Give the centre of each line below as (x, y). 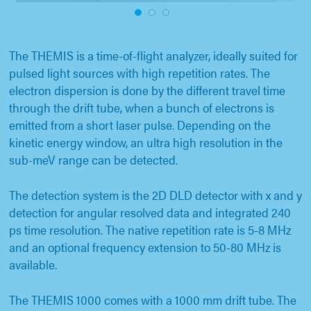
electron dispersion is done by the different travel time (147, 90)
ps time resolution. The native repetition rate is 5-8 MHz (150, 230)
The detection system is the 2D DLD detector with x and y (155, 195)
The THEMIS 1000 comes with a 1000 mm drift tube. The (153, 300)
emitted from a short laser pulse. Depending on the (140, 125)
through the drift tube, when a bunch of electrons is (142, 108)
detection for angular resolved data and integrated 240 (150, 212)
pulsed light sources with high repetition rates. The (140, 73)
